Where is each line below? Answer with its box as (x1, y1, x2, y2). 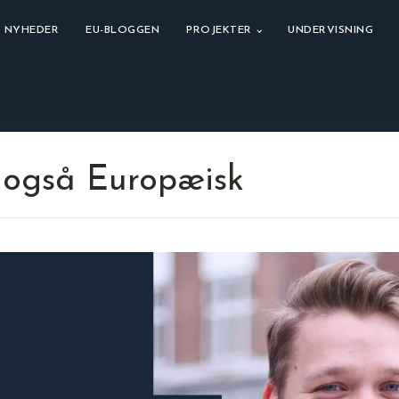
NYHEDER (4, 25, 60, 36)
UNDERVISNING (288, 25, 374, 36)
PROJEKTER (186, 25, 252, 36)
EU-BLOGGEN (85, 25, 160, 36)
